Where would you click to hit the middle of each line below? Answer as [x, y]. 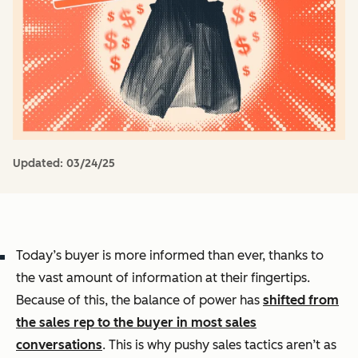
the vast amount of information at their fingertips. [163, 277]
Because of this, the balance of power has [139, 300]
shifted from [301, 300]
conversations [59, 344]
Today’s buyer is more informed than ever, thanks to [170, 255]
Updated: [40, 163]
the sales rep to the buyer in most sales [136, 322]
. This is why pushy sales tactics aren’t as [219, 344]
